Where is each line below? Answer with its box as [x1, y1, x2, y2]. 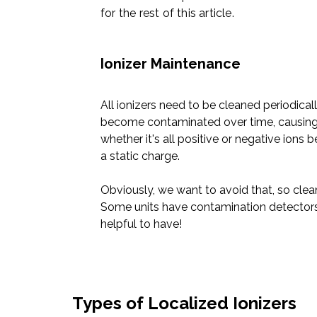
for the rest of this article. [100, 6, 234, 21]
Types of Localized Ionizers [72, 293, 296, 314]
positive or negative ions [178, 132, 307, 146]
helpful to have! [100, 217, 182, 231]
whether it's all [100, 132, 178, 146]
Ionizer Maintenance [100, 55, 241, 73]
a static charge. [100, 149, 180, 163]
